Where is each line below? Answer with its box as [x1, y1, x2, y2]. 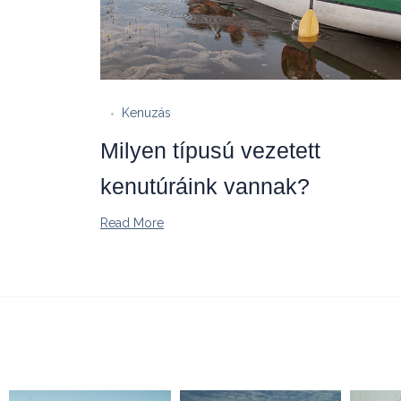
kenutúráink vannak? [100, 173, 310, 199]
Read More [100, 215, 164, 230]
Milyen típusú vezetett [100, 137, 320, 163]
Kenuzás [122, 105, 171, 120]
